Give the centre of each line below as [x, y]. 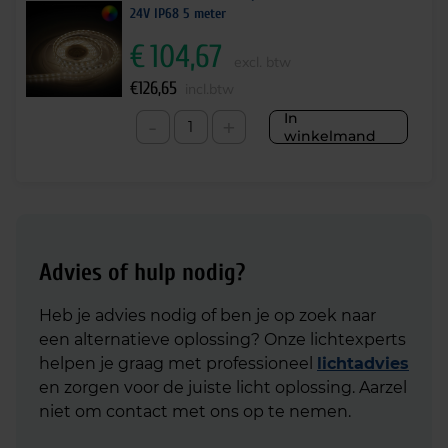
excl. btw [262, 62]
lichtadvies [363, 363]
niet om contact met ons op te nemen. [195, 411]
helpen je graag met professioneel [178, 363]
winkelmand [330, 136]
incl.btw [209, 89]
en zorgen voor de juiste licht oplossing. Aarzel [223, 387]
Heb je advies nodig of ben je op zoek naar [207, 315]
